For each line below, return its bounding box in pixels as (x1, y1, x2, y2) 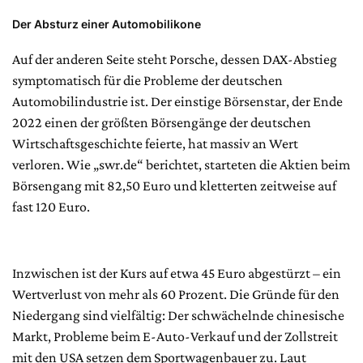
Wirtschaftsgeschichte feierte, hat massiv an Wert (12, 135, 298, 152)
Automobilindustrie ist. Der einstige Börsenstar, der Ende (12, 92, 343, 109)
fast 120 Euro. (12, 198, 90, 215)
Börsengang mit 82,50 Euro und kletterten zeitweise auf (12, 177, 336, 194)
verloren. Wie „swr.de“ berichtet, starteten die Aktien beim (12, 156, 350, 173)
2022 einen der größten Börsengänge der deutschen (12, 113, 311, 130)
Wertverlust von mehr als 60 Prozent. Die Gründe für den (12, 285, 340, 302)
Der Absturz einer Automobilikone (12, 16, 201, 31)
